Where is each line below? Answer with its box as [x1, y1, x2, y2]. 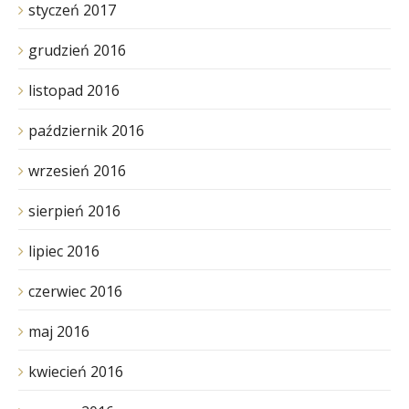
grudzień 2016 [28, 39, 126, 60]
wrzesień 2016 [28, 160, 126, 181]
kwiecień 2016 [28, 361, 123, 382]
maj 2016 [28, 320, 89, 341]
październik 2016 [28, 120, 144, 141]
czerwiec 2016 [28, 280, 122, 301]
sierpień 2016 [28, 200, 121, 221]
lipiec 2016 [28, 240, 100, 261]
